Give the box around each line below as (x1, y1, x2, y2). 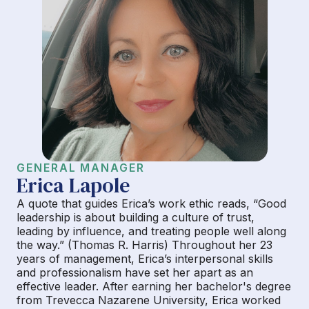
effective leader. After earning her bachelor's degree (17, 279, 291, 293)
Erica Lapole (17, 171, 130, 199)
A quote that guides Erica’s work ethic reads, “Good (17, 197, 286, 210)
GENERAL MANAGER (17, 161, 145, 175)
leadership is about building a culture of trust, (17, 210, 255, 224)
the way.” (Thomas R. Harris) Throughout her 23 (17, 238, 272, 252)
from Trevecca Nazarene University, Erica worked (17, 293, 281, 307)
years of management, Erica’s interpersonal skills (17, 252, 273, 266)
